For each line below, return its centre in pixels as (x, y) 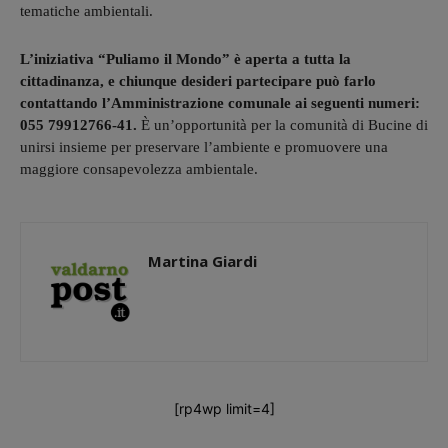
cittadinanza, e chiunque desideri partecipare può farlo (198, 80)
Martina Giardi (202, 260)
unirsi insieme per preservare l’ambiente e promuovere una (204, 146)
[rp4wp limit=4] (224, 408)
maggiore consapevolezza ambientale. (139, 168)
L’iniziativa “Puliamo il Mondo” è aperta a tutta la (185, 58)
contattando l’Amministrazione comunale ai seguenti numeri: (220, 102)
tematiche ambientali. (86, 10)
